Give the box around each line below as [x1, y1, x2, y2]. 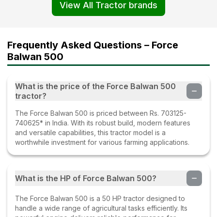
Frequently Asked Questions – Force [7, 39, 178, 51]
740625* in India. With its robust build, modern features [15, 118, 190, 127]
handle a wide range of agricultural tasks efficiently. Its [15, 203, 187, 212]
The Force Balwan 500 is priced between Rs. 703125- [15, 108, 186, 117]
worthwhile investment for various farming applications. [15, 138, 189, 146]
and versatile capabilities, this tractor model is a [15, 128, 166, 137]
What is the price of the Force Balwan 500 [15, 81, 176, 91]
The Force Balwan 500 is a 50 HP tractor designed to [15, 194, 185, 202]
